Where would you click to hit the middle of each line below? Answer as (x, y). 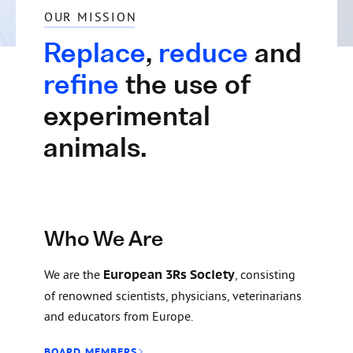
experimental (126, 119)
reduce (203, 56)
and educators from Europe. (118, 316)
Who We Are (103, 240)
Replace (94, 56)
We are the (73, 275)
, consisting (265, 275)
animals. (95, 150)
